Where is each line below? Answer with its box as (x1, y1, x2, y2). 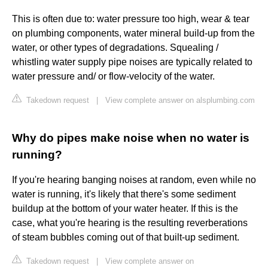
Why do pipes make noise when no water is (12, 132, 249, 145)
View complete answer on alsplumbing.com (105, 96, 255, 105)
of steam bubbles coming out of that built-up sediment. (12, 232, 239, 243)
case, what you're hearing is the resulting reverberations (12, 218, 248, 229)
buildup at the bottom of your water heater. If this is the (12, 203, 238, 214)
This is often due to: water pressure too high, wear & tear (12, 14, 249, 25)
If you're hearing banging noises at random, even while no (12, 175, 256, 185)
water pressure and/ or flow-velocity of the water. (12, 71, 215, 82)
